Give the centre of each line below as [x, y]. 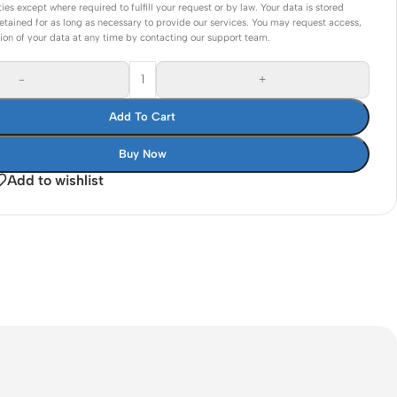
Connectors [175, 17]
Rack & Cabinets [191, 49]
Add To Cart [143, 116]
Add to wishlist [56, 180]
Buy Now [142, 153]
